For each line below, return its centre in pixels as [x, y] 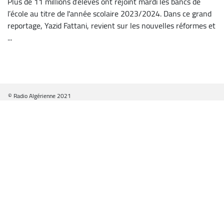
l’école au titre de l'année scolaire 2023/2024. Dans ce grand [109, 13]
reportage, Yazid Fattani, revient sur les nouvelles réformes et [111, 25]
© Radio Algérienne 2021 [39, 95]
